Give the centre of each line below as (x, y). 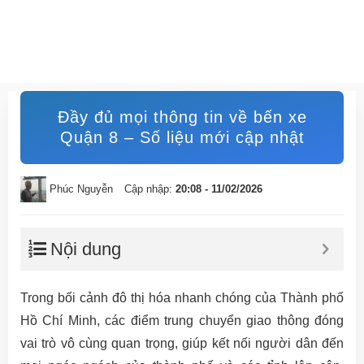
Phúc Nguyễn (81, 188)
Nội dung (86, 249)
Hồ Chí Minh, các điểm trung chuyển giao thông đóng (182, 321)
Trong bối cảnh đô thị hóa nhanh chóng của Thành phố (182, 298)
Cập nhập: (150, 188)
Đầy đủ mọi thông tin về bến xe (182, 117)
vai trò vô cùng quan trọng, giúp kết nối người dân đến (182, 343)
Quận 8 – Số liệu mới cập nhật (182, 137)
